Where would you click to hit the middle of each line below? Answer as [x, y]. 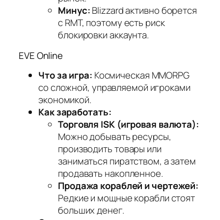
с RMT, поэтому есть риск [111, 23]
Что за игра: [65, 75]
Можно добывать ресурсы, [115, 137]
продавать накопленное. [110, 174]
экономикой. [65, 100]
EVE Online [41, 55]
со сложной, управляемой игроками [114, 88]
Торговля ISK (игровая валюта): [128, 124]
